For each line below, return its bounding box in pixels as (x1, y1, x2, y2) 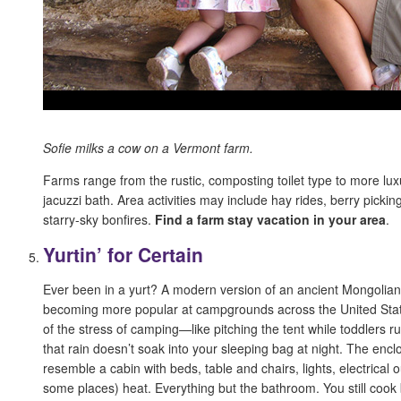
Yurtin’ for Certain (43, 241, 203, 269)
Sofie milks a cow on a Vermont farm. (43, 138, 253, 157)
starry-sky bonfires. (43, 209, 155, 228)
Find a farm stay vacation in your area (155, 209, 386, 228)
